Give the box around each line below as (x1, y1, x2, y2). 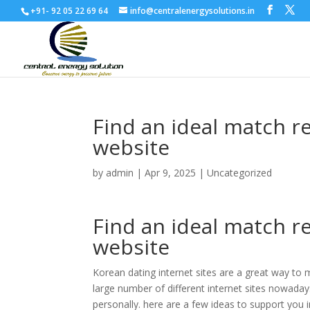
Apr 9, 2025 (145, 166, 197, 179)
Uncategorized (207, 166, 273, 179)
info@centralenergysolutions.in (130, 5, 255, 17)
